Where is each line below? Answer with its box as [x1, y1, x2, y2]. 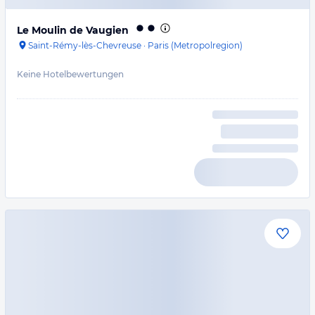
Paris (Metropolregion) [148, 40, 243, 51]
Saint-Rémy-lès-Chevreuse [28, 40, 141, 51]
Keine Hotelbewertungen [17, 69, 124, 79]
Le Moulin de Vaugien [17, 24, 129, 37]
